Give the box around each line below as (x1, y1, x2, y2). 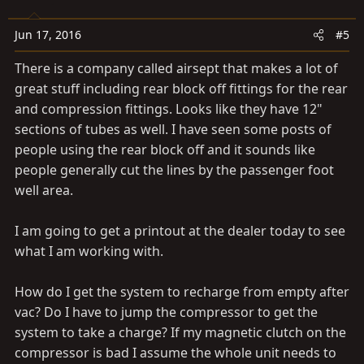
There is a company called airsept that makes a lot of (15, 59, 338, 77)
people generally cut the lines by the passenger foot (15, 161, 334, 179)
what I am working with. (15, 242, 163, 260)
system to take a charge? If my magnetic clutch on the (15, 323, 346, 341)
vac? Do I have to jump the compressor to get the (15, 303, 318, 321)
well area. (15, 181, 73, 199)
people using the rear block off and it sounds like (15, 141, 315, 158)
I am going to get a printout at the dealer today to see (15, 222, 345, 240)
